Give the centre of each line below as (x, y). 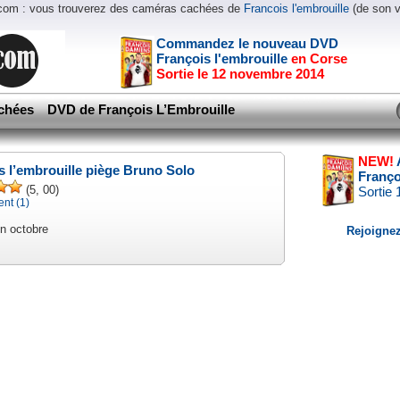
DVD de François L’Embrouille (141, 110)
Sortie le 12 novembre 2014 (240, 74)
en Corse (319, 58)
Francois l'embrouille (296, 8)
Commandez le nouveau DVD (247, 43)
